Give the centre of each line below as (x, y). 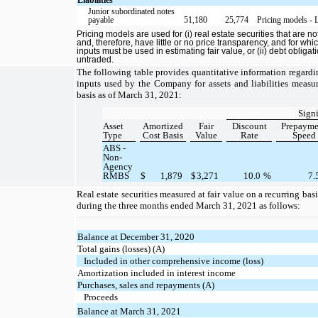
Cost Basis (163, 135)
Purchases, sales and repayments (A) (146, 285)
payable (101, 20)
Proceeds (101, 297)
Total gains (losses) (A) (121, 248)
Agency (118, 166)
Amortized (163, 126)
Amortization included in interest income (157, 273)
